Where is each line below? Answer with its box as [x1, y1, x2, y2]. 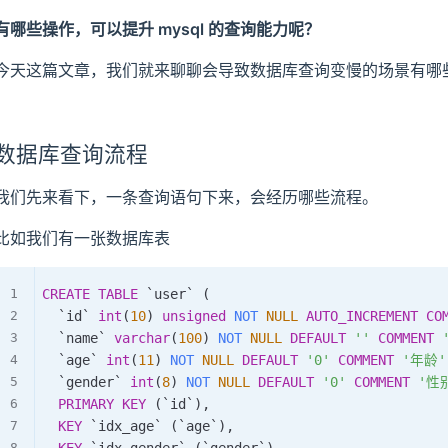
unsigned [162, 308, 226, 324]
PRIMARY [58, 396, 114, 412]
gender [66, 374, 114, 390]
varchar [114, 330, 170, 346]
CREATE [42, 286, 90, 302]
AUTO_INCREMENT [306, 308, 418, 324]
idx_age [98, 418, 154, 434]
